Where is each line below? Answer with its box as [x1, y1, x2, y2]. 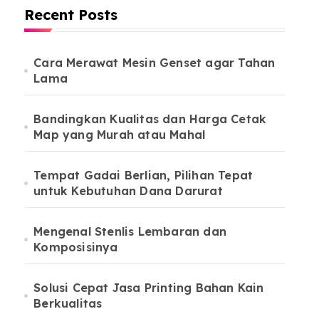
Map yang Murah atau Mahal [33, 127, 206, 142]
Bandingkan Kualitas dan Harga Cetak [33, 112, 267, 126]
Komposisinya [33, 240, 118, 254]
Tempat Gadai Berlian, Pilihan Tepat [33, 168, 253, 182]
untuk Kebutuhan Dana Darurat [33, 184, 223, 198]
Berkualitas [33, 296, 103, 310]
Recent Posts [24, 6, 117, 23]
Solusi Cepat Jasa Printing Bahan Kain [33, 281, 264, 295]
